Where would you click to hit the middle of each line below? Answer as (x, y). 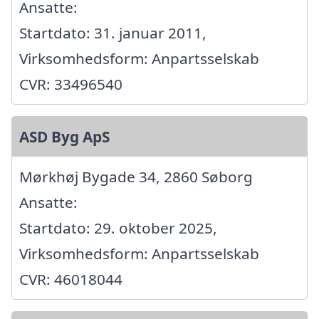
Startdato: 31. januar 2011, (113, 33)
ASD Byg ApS (64, 137)
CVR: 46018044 (71, 279)
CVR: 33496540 (71, 84)
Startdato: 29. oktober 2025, (118, 228)
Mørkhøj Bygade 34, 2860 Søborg (136, 177)
